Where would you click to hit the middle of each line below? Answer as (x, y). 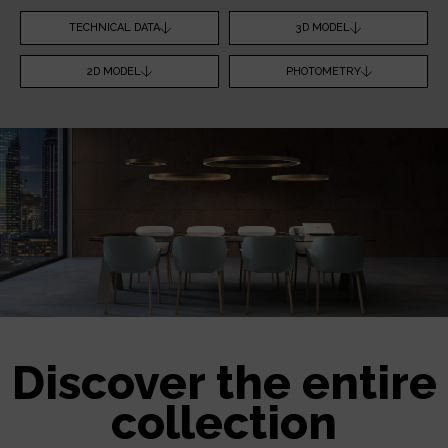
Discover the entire (224, 383)
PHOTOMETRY (323, 71)
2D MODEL (114, 71)
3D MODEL (323, 27)
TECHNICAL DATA (114, 27)
